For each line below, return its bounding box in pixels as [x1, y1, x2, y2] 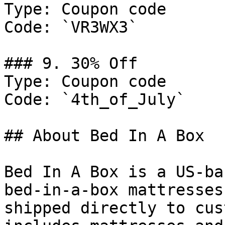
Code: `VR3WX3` [4, 18, 138, 36]
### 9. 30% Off [4, 54, 138, 72]
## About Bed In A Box [4, 127, 204, 145]
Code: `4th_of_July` [4, 90, 185, 108]
